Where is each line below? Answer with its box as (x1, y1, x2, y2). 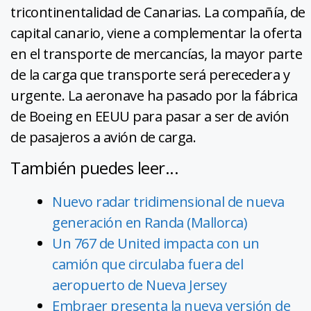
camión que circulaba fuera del (52, 255, 243, 274)
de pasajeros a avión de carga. (10, 128, 196, 147)
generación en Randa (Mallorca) (52, 213, 247, 233)
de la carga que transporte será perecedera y (10, 65, 289, 85)
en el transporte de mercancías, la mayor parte (10, 44, 302, 64)
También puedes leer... (10, 156, 178, 180)
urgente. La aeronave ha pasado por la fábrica (10, 86, 298, 106)
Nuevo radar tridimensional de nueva (52, 192, 285, 212)
